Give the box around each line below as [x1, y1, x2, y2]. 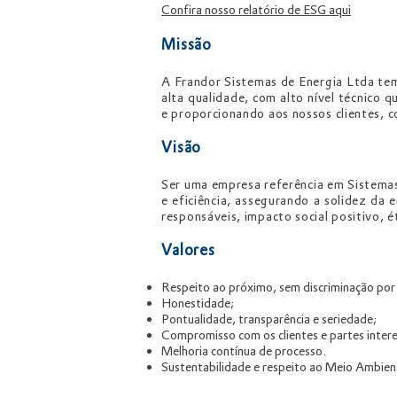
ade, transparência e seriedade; [213, 311, 378, 327]
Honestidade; [161, 295, 235, 311]
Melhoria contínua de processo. [161, 343, 326, 359]
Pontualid [161, 311, 213, 327]
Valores [161, 240, 215, 260]
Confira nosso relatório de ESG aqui [161, 2, 351, 18]
